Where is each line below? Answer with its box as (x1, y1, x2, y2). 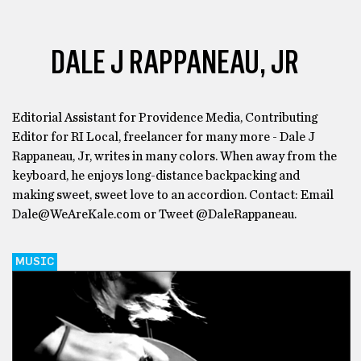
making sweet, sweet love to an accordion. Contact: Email (12, 188, 334, 201)
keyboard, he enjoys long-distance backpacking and (12, 168, 300, 182)
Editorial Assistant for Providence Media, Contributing (12, 110, 317, 124)
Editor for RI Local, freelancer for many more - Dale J (12, 130, 315, 143)
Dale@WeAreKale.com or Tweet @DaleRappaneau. (12, 207, 297, 221)
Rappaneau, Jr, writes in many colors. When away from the (12, 149, 337, 163)
